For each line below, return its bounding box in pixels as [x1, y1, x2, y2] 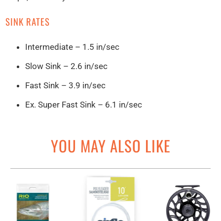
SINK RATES [5, 15, 50, 29]
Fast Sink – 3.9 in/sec [25, 80, 106, 91]
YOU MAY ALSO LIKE [50, 134, 171, 157]
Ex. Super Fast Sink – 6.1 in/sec [25, 100, 143, 110]
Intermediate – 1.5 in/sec [25, 42, 120, 52]
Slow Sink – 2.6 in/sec [25, 61, 108, 72]
